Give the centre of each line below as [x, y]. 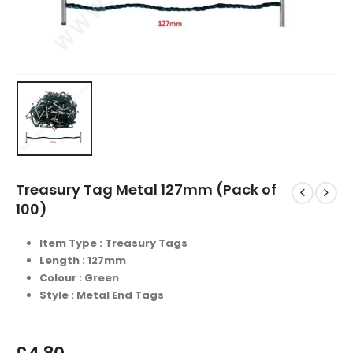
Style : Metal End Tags [101, 295]
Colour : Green [79, 277]
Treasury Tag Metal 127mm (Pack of [146, 189]
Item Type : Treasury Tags [113, 243]
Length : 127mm [82, 260]
